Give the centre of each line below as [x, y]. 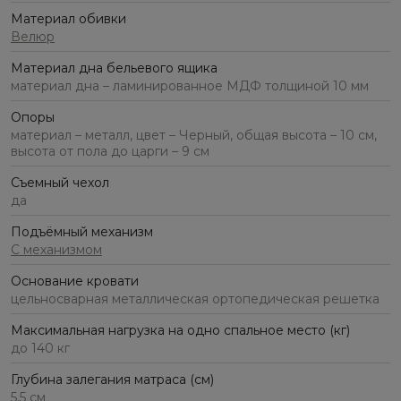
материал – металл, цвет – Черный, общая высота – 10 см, [194, 136]
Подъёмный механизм [82, 232]
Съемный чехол [60, 183]
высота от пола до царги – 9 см [110, 152]
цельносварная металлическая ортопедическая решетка [195, 299]
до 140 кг [40, 349]
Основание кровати [75, 282]
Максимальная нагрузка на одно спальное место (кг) [180, 331]
